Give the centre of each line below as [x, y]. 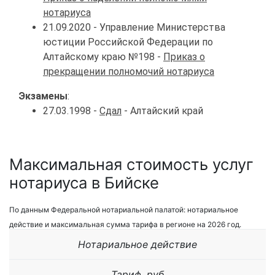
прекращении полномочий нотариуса [129, 71]
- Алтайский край [162, 110]
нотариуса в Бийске [84, 182]
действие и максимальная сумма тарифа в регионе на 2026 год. [125, 225]
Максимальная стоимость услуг [131, 164]
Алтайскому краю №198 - [103, 56]
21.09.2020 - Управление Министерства [134, 27]
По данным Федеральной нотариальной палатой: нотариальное [124, 210]
